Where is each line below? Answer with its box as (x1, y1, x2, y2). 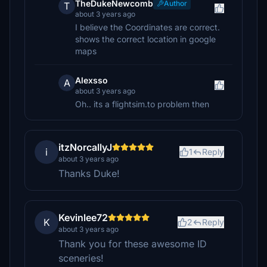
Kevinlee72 (58, 212, 108, 223)
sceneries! (58, 252, 104, 264)
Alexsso (75, 75, 108, 85)
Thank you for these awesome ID (58, 238, 207, 250)
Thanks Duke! (58, 167, 120, 179)
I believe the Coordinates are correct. (75, 22, 220, 32)
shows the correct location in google (75, 34, 216, 44)
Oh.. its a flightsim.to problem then (75, 99, 209, 109)
